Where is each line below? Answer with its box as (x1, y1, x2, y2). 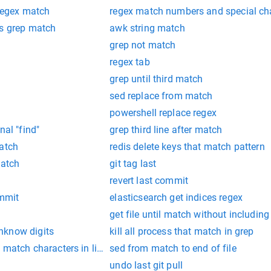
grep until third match (109, 73, 203, 85)
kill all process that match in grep (109, 226, 254, 237)
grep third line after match (109, 124, 223, 135)
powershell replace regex (109, 107, 217, 119)
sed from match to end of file (109, 243, 237, 254)
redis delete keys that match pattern (109, 141, 265, 152)
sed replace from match (109, 90, 213, 102)
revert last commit (109, 175, 189, 186)
